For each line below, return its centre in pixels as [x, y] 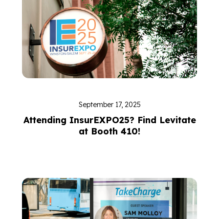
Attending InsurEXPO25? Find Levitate [109, 120]
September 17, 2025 [109, 105]
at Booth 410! [109, 131]
